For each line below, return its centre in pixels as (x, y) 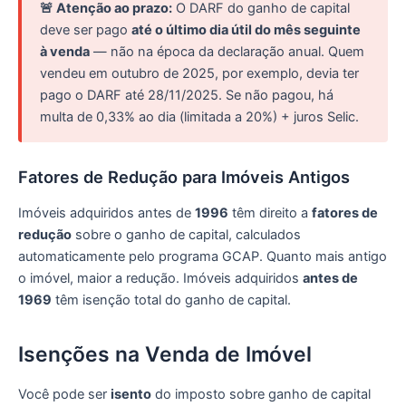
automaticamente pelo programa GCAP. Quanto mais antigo (203, 256)
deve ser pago (86, 29)
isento (131, 394)
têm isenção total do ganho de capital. (171, 300)
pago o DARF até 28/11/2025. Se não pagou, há (187, 95)
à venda (65, 51)
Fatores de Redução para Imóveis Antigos (184, 177)
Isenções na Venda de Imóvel (165, 354)
